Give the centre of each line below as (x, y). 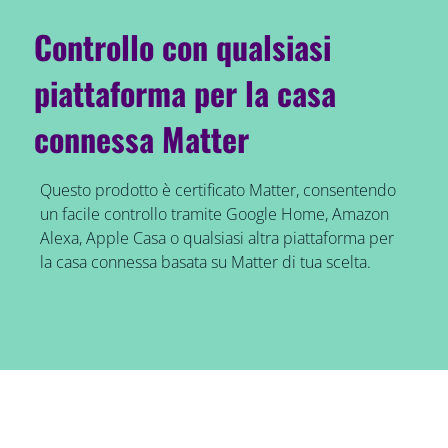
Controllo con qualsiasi (183, 47)
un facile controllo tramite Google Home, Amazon (214, 214)
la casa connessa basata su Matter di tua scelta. (205, 262)
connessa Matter (142, 139)
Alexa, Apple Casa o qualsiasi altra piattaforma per (216, 238)
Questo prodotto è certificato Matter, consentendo (217, 190)
